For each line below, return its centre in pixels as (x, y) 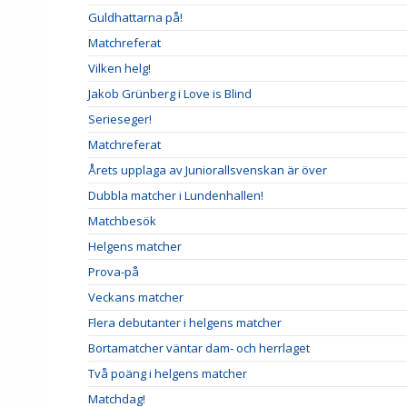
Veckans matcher (136, 297)
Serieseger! (120, 119)
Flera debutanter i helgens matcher (185, 322)
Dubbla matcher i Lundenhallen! (176, 195)
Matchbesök (122, 220)
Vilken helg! (119, 68)
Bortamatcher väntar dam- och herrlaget (199, 347)
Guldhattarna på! (135, 17)
